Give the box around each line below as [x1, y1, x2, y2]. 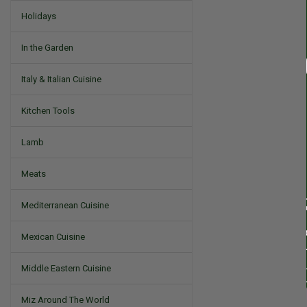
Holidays [21, 11, 56, 21]
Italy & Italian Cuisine [21, 74, 101, 84]
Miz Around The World [21, 295, 110, 305]
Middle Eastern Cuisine [21, 263, 111, 273]
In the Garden [21, 42, 73, 53]
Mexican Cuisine [21, 232, 85, 242]
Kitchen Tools [21, 106, 75, 116]
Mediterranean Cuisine [21, 200, 109, 210]
